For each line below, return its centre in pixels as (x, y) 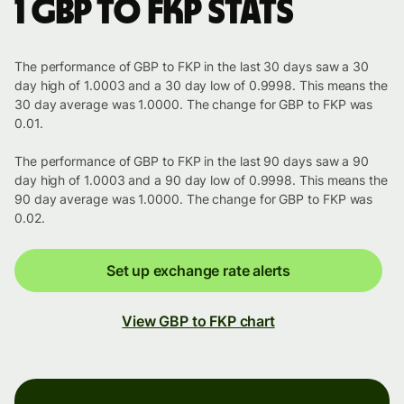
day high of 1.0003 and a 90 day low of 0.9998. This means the (201, 180)
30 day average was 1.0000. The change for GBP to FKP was (194, 105)
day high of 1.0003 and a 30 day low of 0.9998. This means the (201, 86)
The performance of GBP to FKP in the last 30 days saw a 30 (192, 67)
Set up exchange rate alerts (198, 271)
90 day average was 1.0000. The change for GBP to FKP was (194, 199)
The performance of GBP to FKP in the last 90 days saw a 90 (192, 161)
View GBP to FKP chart (198, 321)
